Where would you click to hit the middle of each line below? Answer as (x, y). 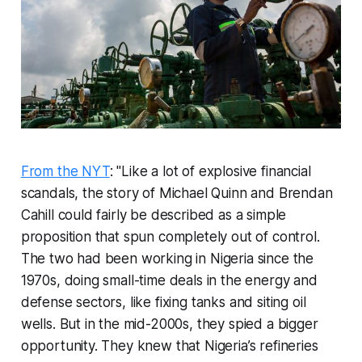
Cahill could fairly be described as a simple (154, 215)
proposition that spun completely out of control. (170, 236)
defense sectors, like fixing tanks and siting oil (163, 302)
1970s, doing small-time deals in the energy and (169, 280)
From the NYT (65, 171)
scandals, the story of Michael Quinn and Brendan (177, 193)
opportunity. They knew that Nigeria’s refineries (169, 345)
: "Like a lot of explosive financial (210, 171)
